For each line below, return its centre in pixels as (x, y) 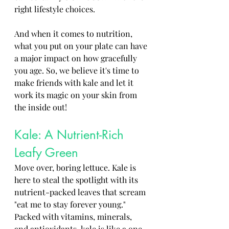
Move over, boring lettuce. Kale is (76, 167)
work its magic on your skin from (77, 95)
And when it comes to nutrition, (74, 33)
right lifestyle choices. (56, 9)
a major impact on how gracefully (77, 58)
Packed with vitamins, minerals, (74, 216)
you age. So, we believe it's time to (78, 70)
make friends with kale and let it (75, 83)
